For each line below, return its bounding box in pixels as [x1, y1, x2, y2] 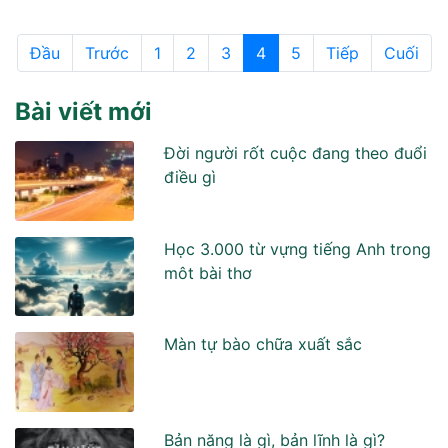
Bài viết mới [15, 96, 152, 126]
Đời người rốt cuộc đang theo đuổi [164, 142, 428, 163]
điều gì [164, 166, 217, 187]
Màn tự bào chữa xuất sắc [164, 334, 363, 355]
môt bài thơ [164, 262, 253, 283]
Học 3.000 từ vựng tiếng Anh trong [164, 238, 432, 259]
